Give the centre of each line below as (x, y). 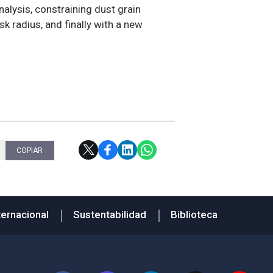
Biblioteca (194, 214)
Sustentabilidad (109, 214)
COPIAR (30, 150)
